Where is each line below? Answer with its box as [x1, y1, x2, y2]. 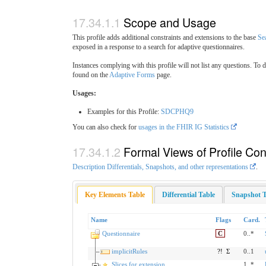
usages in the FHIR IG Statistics [138, 122, 229, 131]
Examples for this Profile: [87, 107, 161, 116]
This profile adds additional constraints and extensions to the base [72, 33, 258, 42]
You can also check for [72, 122, 138, 131]
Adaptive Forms [109, 70, 155, 79]
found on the [72, 70, 109, 79]
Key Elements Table [85, 191, 145, 199]
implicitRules [111, 247, 147, 255]
